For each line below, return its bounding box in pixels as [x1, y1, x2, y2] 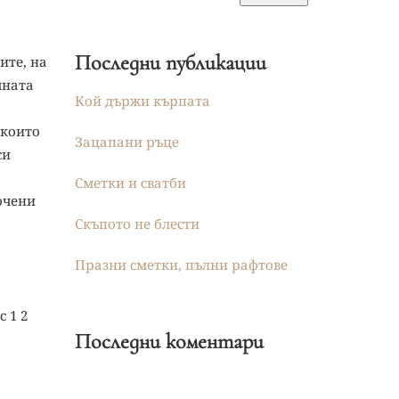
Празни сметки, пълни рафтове [74, 256, 288, 273]
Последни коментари [74, 329, 264, 354]
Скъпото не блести [74, 215, 199, 232]
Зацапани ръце [74, 133, 179, 151]
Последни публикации [74, 50, 266, 76]
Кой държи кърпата [74, 92, 210, 110]
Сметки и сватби [74, 174, 186, 191]
